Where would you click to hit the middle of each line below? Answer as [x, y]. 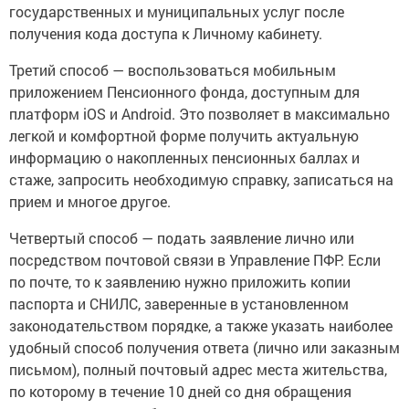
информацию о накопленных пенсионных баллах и [184, 158]
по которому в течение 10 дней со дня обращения [180, 392]
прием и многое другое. [90, 202]
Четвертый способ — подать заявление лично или [182, 238]
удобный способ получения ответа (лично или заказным [204, 348]
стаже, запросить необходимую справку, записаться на [201, 180]
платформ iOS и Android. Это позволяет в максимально [199, 114]
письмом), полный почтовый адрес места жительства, [198, 370]
